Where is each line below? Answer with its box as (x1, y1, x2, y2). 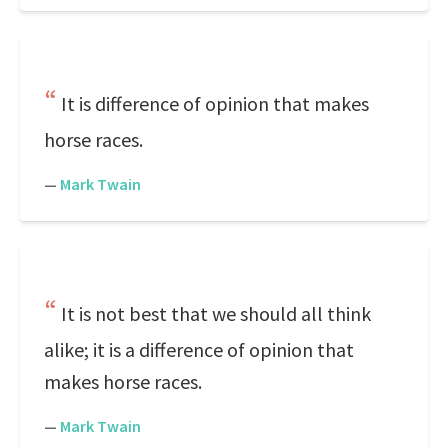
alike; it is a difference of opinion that (44, 337, 354, 362)
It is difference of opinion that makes (61, 91, 369, 116)
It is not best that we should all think (61, 301, 371, 326)
